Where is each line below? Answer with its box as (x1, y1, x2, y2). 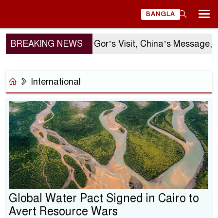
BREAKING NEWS (11, 38, 83, 49)
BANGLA (146, 10, 175, 18)
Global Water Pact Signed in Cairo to (9, 191, 199, 205)
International (28, 76, 81, 87)
